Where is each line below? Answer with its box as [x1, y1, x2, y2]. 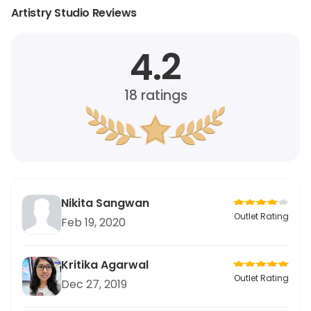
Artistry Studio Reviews [11, 5, 137, 21]
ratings [137, 86, 187, 105]
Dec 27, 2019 [61, 276, 127, 292]
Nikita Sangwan [61, 195, 149, 211]
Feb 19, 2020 [61, 215, 126, 230]
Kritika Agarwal [61, 257, 149, 273]
